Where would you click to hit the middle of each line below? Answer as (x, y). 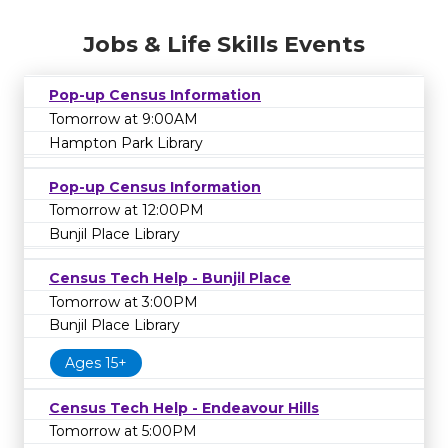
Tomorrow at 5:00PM (123, 431)
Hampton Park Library (126, 142)
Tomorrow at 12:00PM (126, 210)
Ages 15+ (96, 362)
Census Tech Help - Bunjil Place (170, 278)
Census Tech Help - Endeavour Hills (184, 407)
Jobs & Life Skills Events (224, 45)
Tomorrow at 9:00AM (123, 118)
